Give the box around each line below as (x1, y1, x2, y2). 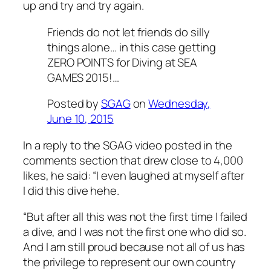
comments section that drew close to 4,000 (23, 152, 243, 168)
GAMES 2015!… (47, 69, 119, 85)
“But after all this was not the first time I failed (23, 209, 247, 225)
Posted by (47, 96, 102, 112)
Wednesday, (148, 96, 211, 112)
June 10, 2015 (47, 111, 114, 127)
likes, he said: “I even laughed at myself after (23, 167, 245, 183)
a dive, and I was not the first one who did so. (23, 224, 247, 240)
